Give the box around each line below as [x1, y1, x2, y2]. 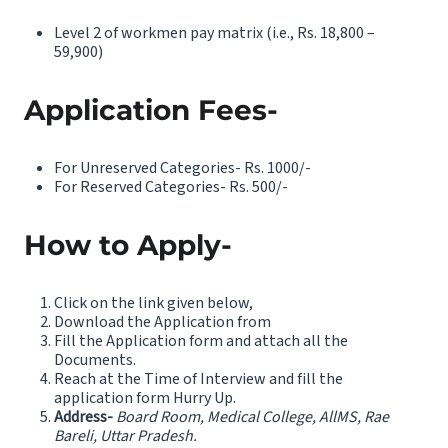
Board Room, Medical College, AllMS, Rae [116, 405, 389, 428]
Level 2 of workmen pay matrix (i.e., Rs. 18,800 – [54, 21, 375, 44]
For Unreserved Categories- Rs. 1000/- [54, 156, 311, 179]
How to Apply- [24, 227, 232, 262]
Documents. [54, 348, 136, 371]
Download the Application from [54, 310, 271, 333]
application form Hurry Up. [54, 386, 236, 409]
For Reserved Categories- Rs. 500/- [54, 175, 288, 198]
